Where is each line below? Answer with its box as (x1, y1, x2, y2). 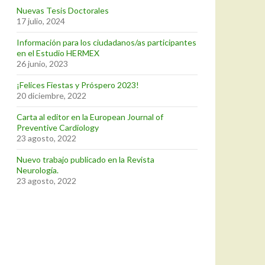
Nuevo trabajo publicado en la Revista (17, 154, 154, 164)
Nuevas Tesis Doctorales (17, 5, 109, 15)
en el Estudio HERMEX (17, 48, 99, 58)
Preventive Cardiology (17, 122, 99, 132)
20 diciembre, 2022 (17, 91, 86, 101)
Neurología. (17, 165, 59, 175)
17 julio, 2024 (17, 16, 65, 26)
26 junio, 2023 (17, 59, 68, 69)
